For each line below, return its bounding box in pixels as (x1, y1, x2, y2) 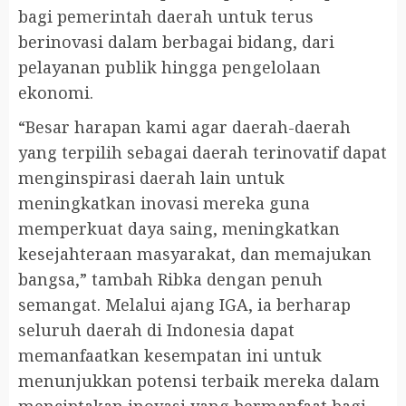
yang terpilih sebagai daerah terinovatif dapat (18, 141, 387, 164)
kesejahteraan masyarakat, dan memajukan (18, 243, 372, 266)
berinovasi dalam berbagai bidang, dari (18, 31, 334, 53)
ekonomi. (18, 82, 93, 104)
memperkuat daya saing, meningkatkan (18, 217, 340, 240)
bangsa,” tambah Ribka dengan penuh (18, 268, 323, 291)
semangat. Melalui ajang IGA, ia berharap (18, 294, 351, 316)
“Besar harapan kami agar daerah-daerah (18, 116, 351, 139)
